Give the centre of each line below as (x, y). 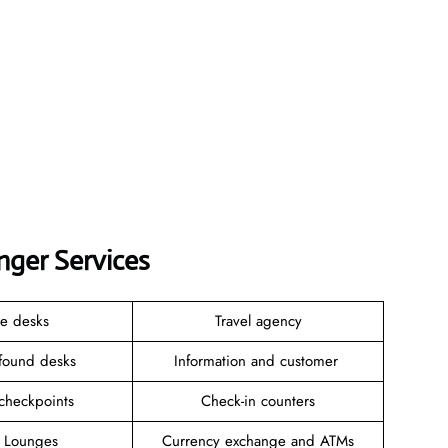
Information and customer (258, 360)
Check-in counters (258, 400)
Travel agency (258, 320)
